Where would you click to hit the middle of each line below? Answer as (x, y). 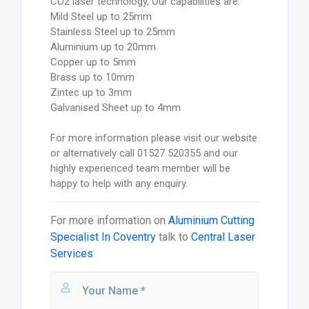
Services (71, 254)
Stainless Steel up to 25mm (112, 32)
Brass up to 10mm (92, 78)
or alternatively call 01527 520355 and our (144, 153)
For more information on (109, 221)
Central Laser (223, 237)
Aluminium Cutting (211, 221)
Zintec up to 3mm (91, 93)
